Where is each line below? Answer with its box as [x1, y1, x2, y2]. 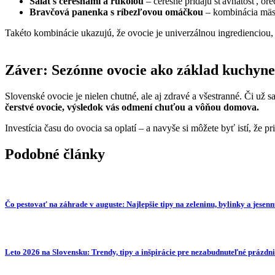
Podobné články [5, 145, 105, 162]
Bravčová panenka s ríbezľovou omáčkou [29, 7, 203, 18]
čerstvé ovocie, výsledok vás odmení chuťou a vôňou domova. [5, 101, 259, 112]
